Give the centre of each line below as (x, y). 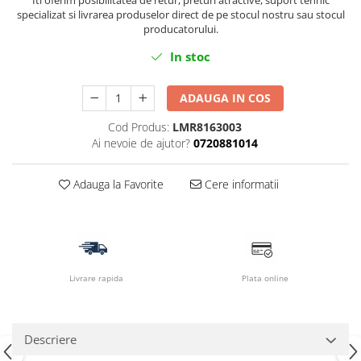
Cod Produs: (138, 127)
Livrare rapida (96, 278)
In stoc (189, 57)
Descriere (50, 340)
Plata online (265, 278)
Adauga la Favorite (116, 185)
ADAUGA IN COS (226, 98)
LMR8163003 (207, 127)
